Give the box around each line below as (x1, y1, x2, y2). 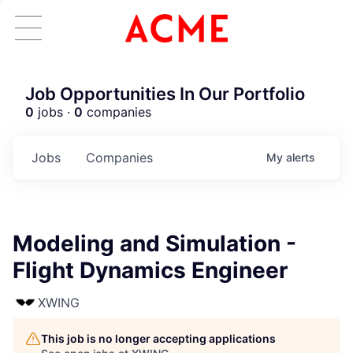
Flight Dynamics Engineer (13, 257, 288, 284)
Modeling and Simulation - (13, 230, 296, 257)
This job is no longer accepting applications (41, 332, 276, 345)
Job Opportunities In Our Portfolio (25, 84, 305, 104)
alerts (286, 150, 315, 164)
